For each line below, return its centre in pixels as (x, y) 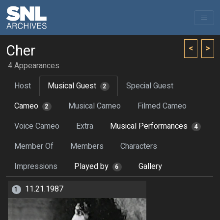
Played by (91, 166)
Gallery (150, 166)
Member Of (34, 146)
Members (87, 146)
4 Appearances (34, 66)
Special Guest (150, 86)
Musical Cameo (94, 106)
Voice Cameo (37, 126)
